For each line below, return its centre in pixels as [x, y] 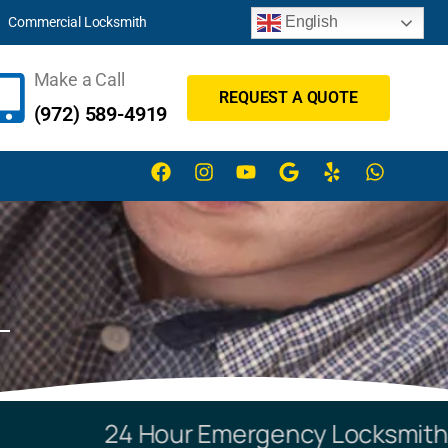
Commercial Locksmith [78, 22]
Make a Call [79, 79]
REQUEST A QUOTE [288, 97]
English [309, 21]
